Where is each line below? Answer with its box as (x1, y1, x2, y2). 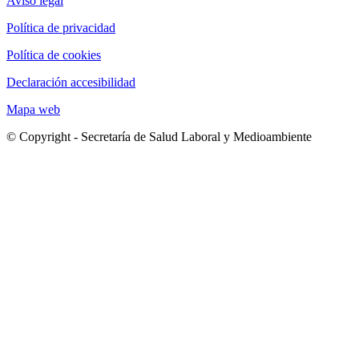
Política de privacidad (6, 21, 115, 35)
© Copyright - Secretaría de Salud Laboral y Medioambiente (6, 130, 312, 144)
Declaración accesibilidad (6, 75, 135, 90)
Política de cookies (6, 48, 101, 63)
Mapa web (6, 103, 60, 117)
